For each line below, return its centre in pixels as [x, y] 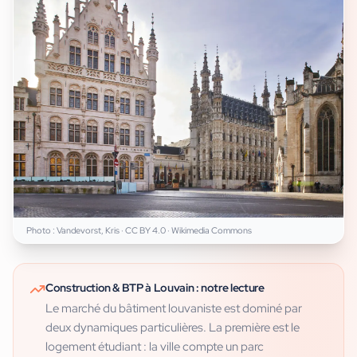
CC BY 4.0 [145, 231]
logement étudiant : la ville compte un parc [155, 347]
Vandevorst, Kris [88, 231]
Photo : [41, 231]
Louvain [174, 288]
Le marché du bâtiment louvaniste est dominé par [174, 309]
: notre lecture [229, 288]
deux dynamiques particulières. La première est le [173, 328]
